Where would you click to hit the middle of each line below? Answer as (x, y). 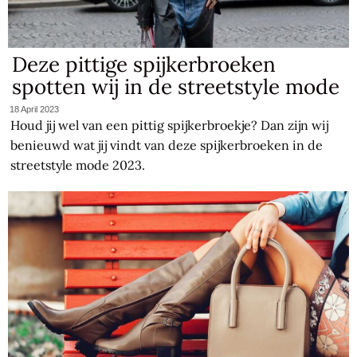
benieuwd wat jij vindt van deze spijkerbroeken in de (167, 145)
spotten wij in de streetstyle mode (176, 87)
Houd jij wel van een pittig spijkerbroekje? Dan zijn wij (170, 125)
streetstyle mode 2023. (78, 165)
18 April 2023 (35, 109)
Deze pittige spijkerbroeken (144, 65)
